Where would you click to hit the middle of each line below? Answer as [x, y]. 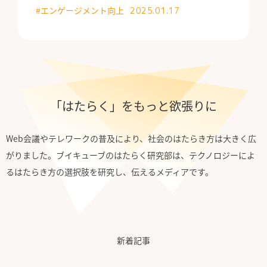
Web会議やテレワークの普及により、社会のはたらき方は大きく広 [131, 138]
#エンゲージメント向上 [80, 10]
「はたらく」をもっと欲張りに [133, 105]
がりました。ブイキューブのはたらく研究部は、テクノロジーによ [131, 155]
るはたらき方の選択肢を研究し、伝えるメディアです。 [110, 171]
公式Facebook [57, 19]
